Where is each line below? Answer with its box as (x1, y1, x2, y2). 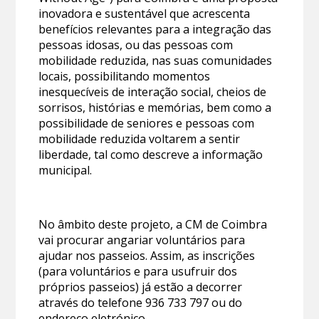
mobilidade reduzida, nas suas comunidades (38, 53, 273, 69)
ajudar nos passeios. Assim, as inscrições (38, 248, 256, 264)
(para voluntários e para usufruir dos (38, 263, 238, 280)
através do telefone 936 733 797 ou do (38, 295, 243, 311)
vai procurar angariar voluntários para (38, 232, 246, 249)
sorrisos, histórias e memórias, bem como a (38, 100, 272, 116)
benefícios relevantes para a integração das (38, 21, 272, 38)
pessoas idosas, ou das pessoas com (38, 37, 234, 53)
